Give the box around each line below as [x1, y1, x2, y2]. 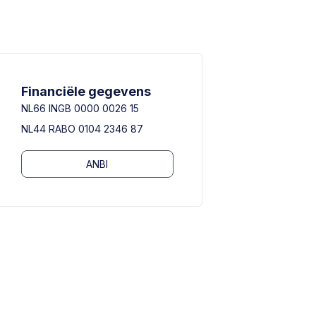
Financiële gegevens [20, 84, 151, 99]
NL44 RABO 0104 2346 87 [20, 123, 143, 135]
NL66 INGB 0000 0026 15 [20, 102, 139, 114]
